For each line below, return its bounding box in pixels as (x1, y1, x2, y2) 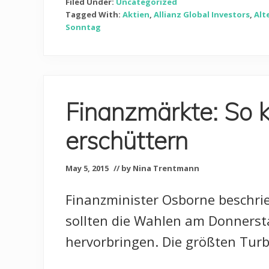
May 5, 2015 (65, 163, 109, 174)
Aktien (122, 9, 150, 20)
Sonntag (65, 22, 101, 33)
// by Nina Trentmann (113, 163, 199, 174)
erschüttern (65, 125, 188, 156)
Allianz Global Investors (154, 9, 250, 20)
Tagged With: (65, 9, 122, 20)
